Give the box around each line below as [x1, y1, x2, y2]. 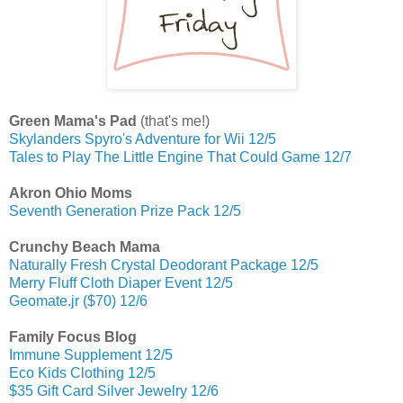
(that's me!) [140, 113, 210, 130]
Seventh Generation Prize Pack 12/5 [9, 203, 241, 219]
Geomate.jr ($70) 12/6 [9, 293, 148, 309]
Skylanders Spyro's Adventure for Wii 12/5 [9, 131, 276, 148]
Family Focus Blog [9, 329, 137, 345]
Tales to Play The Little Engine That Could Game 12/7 [9, 149, 352, 166]
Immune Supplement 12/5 [9, 347, 173, 363]
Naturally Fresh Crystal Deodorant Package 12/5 [9, 257, 318, 273]
